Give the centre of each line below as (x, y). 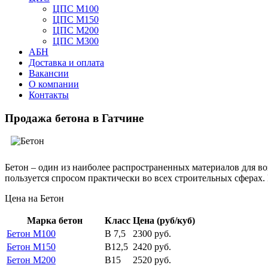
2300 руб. (152, 234)
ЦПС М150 (76, 19)
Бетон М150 (31, 247)
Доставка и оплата (66, 63)
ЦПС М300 (76, 41)
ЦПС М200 (76, 30)
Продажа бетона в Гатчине (74, 118)
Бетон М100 (31, 234)
